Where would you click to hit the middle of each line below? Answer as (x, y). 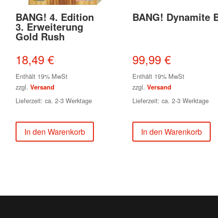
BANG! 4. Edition (55, 17)
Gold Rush (40, 36)
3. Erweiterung (49, 26)
